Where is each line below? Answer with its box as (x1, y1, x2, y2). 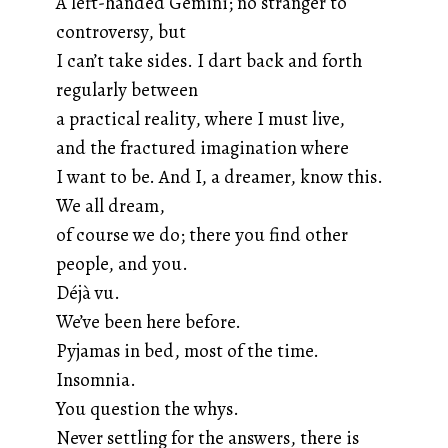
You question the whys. (56, 395, 239, 421)
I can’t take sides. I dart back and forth (56, 47, 362, 73)
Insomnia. (56, 366, 136, 392)
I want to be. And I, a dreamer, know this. (56, 163, 383, 189)
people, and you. (56, 250, 188, 276)
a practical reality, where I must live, (56, 105, 345, 131)
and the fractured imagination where (56, 134, 349, 160)
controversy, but (56, 18, 186, 44)
